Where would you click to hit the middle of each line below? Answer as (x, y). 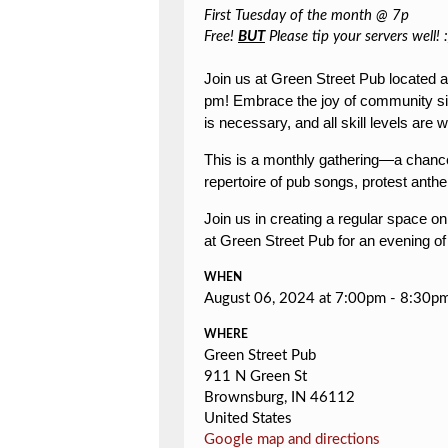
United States (248, 418)
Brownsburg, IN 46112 (279, 397)
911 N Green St (255, 376)
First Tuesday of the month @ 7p (306, 15)
